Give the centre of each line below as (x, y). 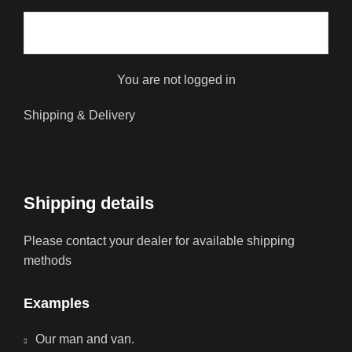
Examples (57, 304)
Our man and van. (85, 339)
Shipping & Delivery (79, 115)
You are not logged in (176, 80)
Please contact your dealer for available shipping (159, 241)
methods (48, 261)
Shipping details (89, 203)
